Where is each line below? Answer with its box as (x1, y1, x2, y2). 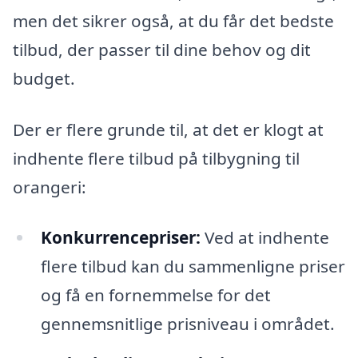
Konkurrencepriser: (40, 226, 201, 249)
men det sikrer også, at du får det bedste (13, 9, 334, 32)
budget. (13, 66, 75, 89)
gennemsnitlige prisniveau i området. (40, 312, 335, 336)
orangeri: (13, 175, 86, 198)
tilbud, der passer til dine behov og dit (13, 38, 311, 61)
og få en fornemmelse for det (40, 284, 271, 307)
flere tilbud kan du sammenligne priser (40, 255, 345, 278)
